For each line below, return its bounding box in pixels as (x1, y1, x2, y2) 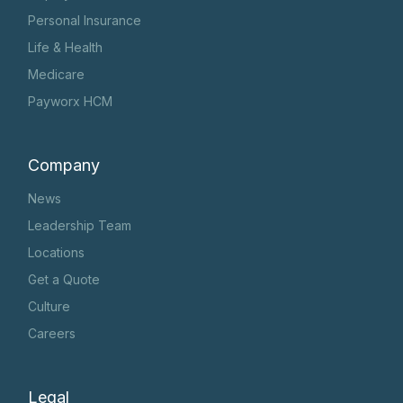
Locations (28, 245, 85, 261)
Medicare (28, 67, 85, 83)
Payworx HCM (28, 94, 113, 110)
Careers (28, 326, 76, 342)
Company (28, 156, 101, 175)
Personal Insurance (28, 13, 142, 29)
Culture (28, 299, 71, 315)
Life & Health (28, 40, 103, 56)
